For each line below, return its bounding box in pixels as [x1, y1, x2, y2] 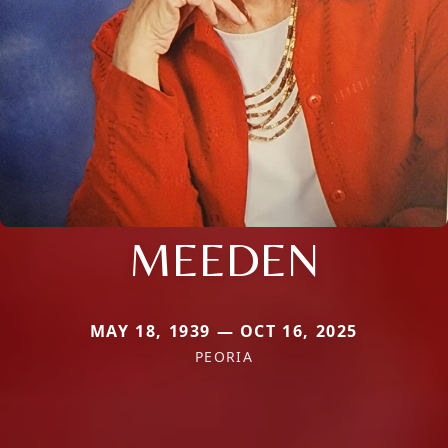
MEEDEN [129, 230, 319, 287]
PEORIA [194, 346, 254, 366]
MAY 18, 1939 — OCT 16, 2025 [89, 319, 359, 342]
